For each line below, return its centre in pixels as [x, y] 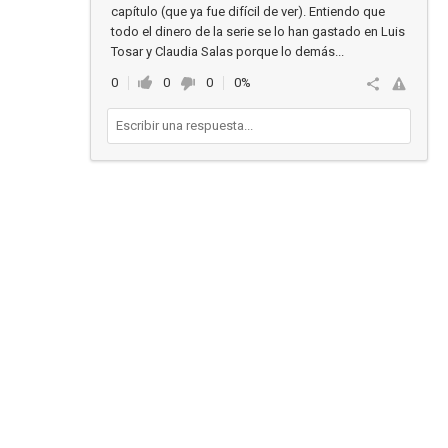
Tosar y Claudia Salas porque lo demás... [227, 51]
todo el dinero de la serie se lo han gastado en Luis [258, 31]
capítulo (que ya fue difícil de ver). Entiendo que [248, 11]
